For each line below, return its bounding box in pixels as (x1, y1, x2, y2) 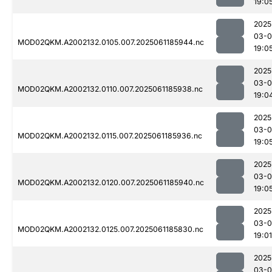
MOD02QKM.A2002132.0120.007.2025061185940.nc (18, 178, 204, 188)
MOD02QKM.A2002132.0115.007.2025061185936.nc (18, 131, 202, 141)
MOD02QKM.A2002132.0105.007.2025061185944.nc (18, 38, 204, 47)
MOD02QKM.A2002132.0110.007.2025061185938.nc (18, 84, 203, 94)
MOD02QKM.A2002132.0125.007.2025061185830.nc (18, 225, 203, 234)
